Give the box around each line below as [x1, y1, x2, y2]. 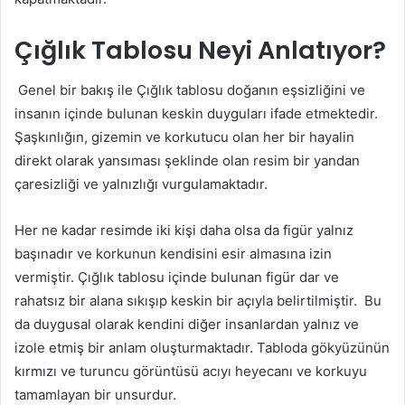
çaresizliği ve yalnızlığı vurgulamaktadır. [14, 175, 268, 193]
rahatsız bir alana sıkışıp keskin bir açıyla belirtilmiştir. [14, 292, 357, 310]
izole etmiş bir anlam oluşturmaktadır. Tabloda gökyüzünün [14, 339, 390, 357]
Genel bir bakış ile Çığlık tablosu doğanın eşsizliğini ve [18, 81, 365, 99]
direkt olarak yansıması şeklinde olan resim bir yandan [14, 152, 360, 170]
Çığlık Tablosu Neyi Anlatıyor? [14, 33, 386, 67]
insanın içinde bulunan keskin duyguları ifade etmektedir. [14, 105, 378, 123]
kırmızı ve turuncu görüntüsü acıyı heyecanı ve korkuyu [14, 363, 367, 381]
